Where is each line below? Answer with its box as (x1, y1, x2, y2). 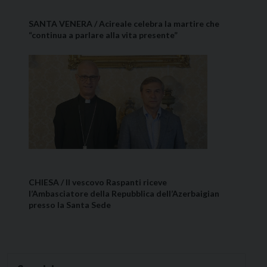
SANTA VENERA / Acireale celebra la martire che (29, 18, 219, 29)
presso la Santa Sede (29, 199, 111, 210)
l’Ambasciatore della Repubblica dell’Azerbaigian (29, 188, 219, 198)
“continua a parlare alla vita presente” (29, 29, 178, 40)
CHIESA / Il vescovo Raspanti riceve (29, 176, 167, 187)
